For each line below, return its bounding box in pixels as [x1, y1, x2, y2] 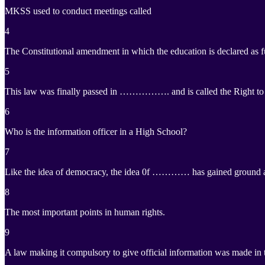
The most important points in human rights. [5, 207, 165, 218]
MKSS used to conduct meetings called [5, 6, 151, 17]
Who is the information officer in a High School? [5, 127, 187, 137]
